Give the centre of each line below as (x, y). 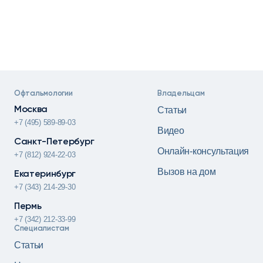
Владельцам (181, 94)
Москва (31, 110)
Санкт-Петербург (54, 142)
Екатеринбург (45, 175)
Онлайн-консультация (203, 151)
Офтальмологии (43, 94)
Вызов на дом (187, 172)
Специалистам (42, 229)
